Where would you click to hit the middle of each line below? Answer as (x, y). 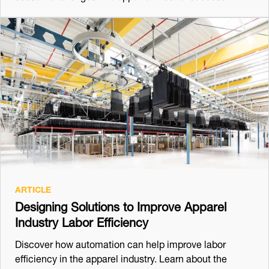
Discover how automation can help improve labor (120, 243)
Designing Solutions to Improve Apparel (121, 205)
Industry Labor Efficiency (82, 220)
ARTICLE (33, 188)
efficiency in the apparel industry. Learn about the (121, 257)
